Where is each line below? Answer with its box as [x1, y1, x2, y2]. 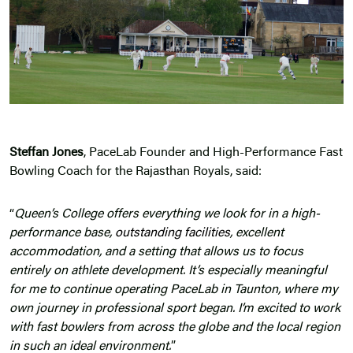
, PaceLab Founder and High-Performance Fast [84, 147, 343, 160]
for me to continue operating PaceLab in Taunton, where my [9, 284, 338, 297]
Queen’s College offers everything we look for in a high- [14, 208, 320, 221]
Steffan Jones [9, 147, 84, 160]
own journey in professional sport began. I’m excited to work [9, 303, 340, 316]
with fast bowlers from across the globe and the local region [9, 321, 340, 335]
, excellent [230, 227, 284, 240]
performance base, [9, 227, 115, 240]
